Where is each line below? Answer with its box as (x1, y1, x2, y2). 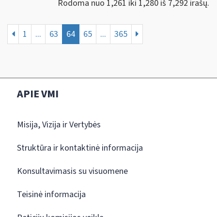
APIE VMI (17, 86, 59, 102)
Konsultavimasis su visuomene (17, 165, 128, 177)
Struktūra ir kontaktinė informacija (17, 141, 143, 154)
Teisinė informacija (17, 188, 86, 201)
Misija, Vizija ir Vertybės (17, 118, 101, 131)
